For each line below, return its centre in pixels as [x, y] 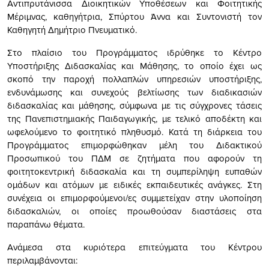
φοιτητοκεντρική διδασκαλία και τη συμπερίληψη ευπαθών [134, 171]
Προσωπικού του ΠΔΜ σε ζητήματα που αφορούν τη [134, 158]
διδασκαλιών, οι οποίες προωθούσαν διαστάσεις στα [134, 211]
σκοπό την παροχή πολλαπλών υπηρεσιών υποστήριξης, [134, 79]
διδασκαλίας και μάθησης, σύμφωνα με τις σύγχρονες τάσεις [134, 105]
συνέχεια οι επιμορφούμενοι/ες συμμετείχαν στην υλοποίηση [134, 198]
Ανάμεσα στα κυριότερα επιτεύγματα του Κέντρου [134, 247]
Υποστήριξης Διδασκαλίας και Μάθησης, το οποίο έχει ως [134, 65]
